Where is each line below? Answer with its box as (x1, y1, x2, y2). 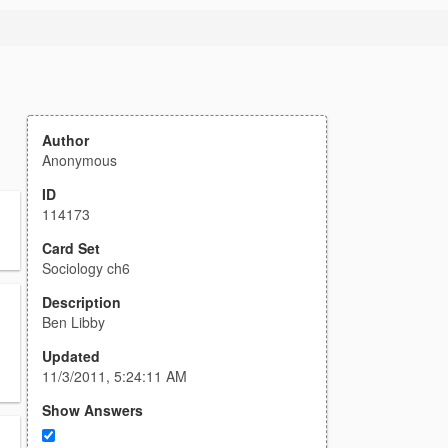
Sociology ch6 (42, 258, 130, 278)
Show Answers (42, 400, 143, 420)
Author (42, 130, 89, 150)
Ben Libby (42, 312, 105, 332)
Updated (42, 346, 100, 366)
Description (42, 292, 121, 312)
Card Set (42, 238, 100, 258)
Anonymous (42, 150, 117, 170)
